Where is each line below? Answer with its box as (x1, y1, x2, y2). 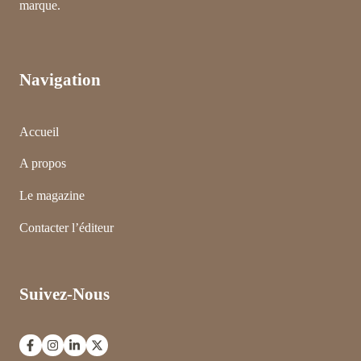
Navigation (19, 69, 101, 89)
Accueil (19, 124, 59, 139)
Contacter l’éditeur (19, 220, 114, 234)
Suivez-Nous (19, 284, 110, 303)
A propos (19, 156, 66, 171)
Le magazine (19, 189, 85, 203)
